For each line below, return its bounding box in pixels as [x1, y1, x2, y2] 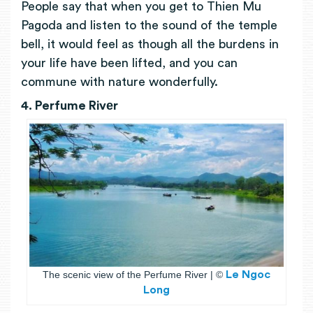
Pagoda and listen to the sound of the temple [21, 18, 277, 31]
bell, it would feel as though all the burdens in [21, 37, 279, 50]
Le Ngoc [226, 269, 270, 281]
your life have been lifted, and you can [21, 56, 238, 69]
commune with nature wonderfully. [21, 75, 218, 88]
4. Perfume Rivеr [21, 99, 118, 112]
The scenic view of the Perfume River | [43, 269, 216, 281]
